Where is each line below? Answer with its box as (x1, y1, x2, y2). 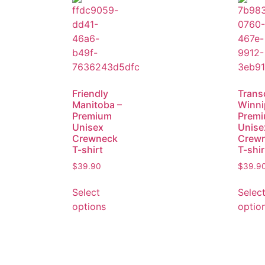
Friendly (72, 87, 108, 99)
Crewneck (72, 132, 118, 144)
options (72, 201, 106, 213)
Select (72, 186, 100, 199)
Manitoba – (72, 98, 122, 111)
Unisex (72, 121, 104, 133)
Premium (72, 109, 112, 122)
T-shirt (72, 143, 103, 156)
